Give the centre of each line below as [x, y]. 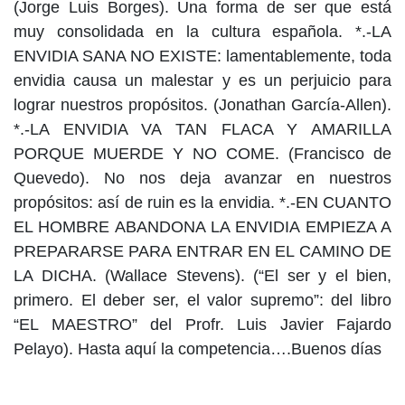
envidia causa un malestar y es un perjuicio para [202, 81]
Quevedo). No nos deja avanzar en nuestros [202, 179]
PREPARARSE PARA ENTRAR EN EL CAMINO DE [202, 252]
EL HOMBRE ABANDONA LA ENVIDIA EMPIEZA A [202, 227]
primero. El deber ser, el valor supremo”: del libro [202, 301]
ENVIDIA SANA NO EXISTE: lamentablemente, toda [202, 57]
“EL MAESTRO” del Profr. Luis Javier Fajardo [202, 325]
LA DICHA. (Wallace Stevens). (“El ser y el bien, [202, 276]
